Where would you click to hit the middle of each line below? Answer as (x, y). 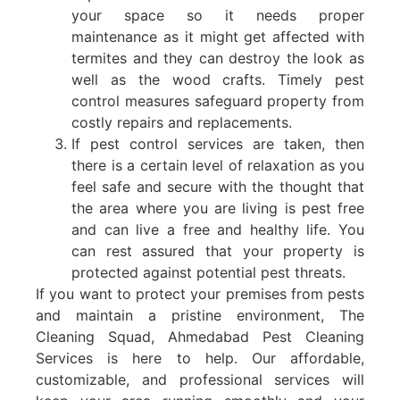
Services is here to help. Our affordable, (200, 358)
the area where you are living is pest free (218, 208)
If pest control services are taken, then (218, 143)
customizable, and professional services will (200, 379)
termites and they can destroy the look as (218, 58)
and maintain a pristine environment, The (200, 315)
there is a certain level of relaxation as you (218, 165)
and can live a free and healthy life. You (218, 229)
